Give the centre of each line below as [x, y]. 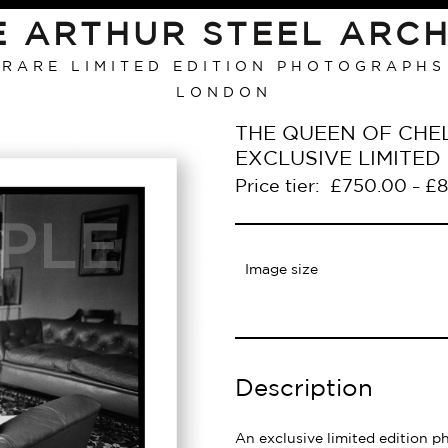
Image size [281, 270]
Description [303, 388]
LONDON [224, 93]
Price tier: [279, 187]
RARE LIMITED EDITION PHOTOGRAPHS [224, 67]
